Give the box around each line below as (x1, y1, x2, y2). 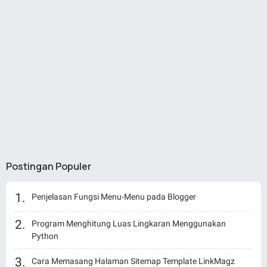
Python (32, 231, 58, 241)
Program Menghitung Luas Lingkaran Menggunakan (32, 218, 226, 228)
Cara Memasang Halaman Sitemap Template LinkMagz (32, 256, 235, 266)
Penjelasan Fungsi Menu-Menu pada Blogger (32, 191, 196, 201)
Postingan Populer (6, 159, 91, 173)
